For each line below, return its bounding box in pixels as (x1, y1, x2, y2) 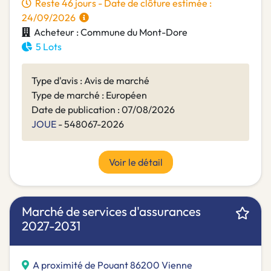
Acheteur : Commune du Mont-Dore (30, 26, 188, 39)
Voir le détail (108, 156, 163, 169)
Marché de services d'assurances (22, 203, 201, 220)
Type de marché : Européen (31, 89, 147, 102)
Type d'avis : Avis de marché (31, 74, 149, 87)
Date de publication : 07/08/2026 (31, 103, 175, 116)
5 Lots (32, 41, 62, 53)
